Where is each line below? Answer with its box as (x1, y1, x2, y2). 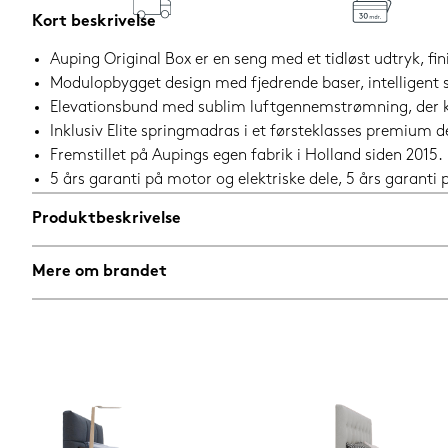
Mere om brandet (32, 264, 167, 281)
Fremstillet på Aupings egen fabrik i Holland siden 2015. (49, 148, 443, 165)
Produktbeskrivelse (32, 211, 181, 228)
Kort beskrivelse (32, 14, 156, 31)
